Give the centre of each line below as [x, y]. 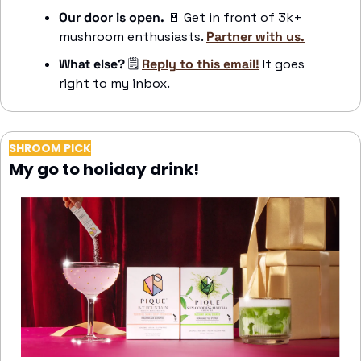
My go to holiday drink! [104, 169]
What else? [92, 64]
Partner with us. [255, 36]
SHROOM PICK [50, 148]
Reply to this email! [201, 64]
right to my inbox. [114, 83]
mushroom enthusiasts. [133, 36]
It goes [282, 64]
